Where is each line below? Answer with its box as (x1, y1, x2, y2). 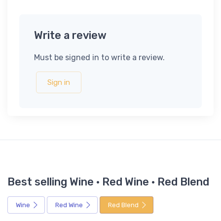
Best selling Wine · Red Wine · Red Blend (7, 176, 209, 188)
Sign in (47, 78, 70, 87)
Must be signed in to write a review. (34, 53, 165, 63)
